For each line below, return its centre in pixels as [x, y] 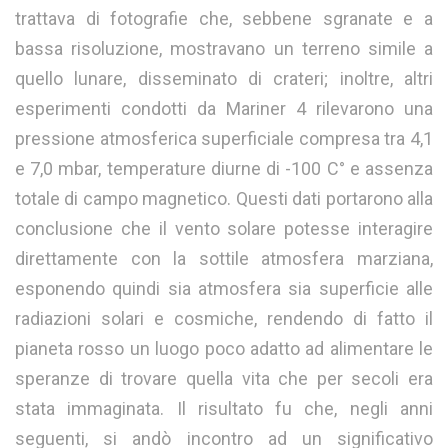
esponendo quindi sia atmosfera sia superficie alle [224, 288]
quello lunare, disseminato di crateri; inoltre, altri [224, 78]
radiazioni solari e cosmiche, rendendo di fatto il [224, 318]
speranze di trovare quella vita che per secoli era [224, 378]
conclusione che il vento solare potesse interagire [224, 228]
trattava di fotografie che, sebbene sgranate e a [224, 18]
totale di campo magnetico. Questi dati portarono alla [224, 198]
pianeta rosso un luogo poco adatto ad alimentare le [224, 348]
